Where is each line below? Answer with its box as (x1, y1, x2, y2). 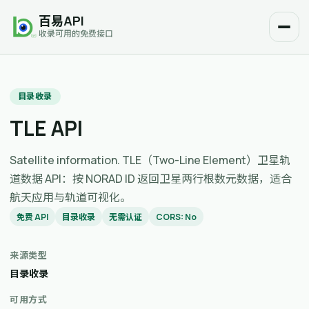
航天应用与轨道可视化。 (10, 190, 131, 205)
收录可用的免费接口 (39, 28, 113, 40)
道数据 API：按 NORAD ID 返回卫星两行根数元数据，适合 (10, 171, 292, 186)
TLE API (10, 114, 83, 142)
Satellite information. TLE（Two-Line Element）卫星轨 (10, 152, 290, 168)
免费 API (17, 210, 48, 223)
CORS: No (156, 210, 197, 223)
